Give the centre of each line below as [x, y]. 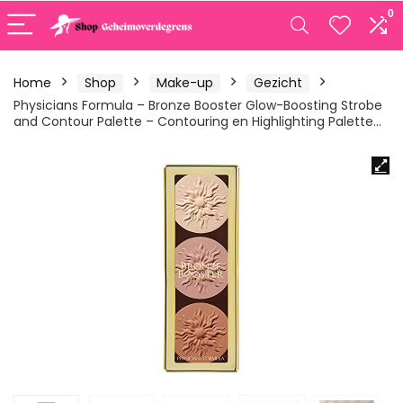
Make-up [185, 83]
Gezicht [278, 83]
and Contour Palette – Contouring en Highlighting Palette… [197, 121]
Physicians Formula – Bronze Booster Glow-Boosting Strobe [198, 105]
